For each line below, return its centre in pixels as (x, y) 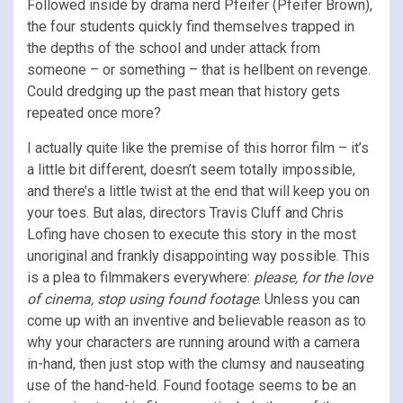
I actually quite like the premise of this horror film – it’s (198, 148)
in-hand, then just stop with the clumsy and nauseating (196, 363)
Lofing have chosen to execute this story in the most (192, 234)
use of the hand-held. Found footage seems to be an (192, 385)
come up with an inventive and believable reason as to (197, 320)
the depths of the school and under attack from (174, 48)
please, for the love (313, 277)
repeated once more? (94, 112)
